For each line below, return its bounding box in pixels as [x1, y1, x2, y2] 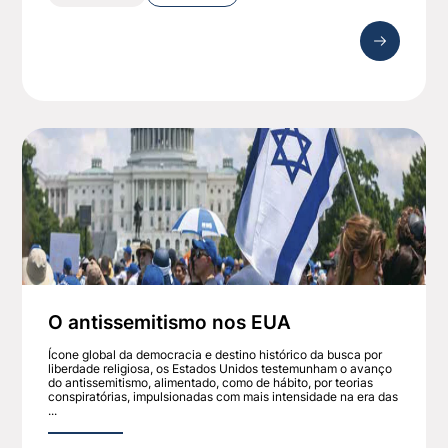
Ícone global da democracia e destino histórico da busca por [48, 347, 383, 363]
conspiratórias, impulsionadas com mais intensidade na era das [48, 389, 399, 405]
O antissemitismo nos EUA [48, 310, 292, 335]
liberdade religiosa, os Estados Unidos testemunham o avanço [48, 361, 393, 377]
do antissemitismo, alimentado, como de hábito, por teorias [48, 375, 374, 391]
